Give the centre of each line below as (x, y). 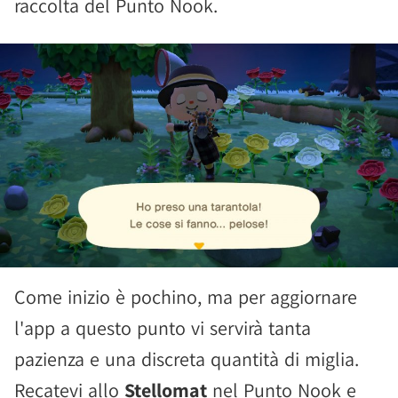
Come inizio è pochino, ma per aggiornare (186, 297)
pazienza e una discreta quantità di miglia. (187, 359)
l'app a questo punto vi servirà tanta (163, 328)
